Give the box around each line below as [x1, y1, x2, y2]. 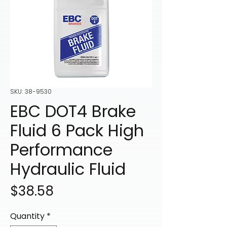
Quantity [10, 210, 45, 222]
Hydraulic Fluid [10, 158, 126, 181]
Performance [10, 138, 112, 162]
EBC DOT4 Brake [10, 100, 136, 123]
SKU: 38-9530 [10, 87, 52, 96]
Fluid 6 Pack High [10, 119, 144, 142]
